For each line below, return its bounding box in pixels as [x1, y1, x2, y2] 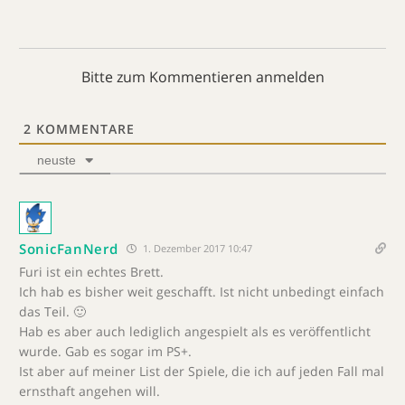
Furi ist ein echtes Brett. [19, 263, 164, 280]
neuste [37, 153, 76, 167]
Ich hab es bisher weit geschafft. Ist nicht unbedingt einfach [19, 283, 384, 300]
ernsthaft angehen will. [19, 382, 160, 400]
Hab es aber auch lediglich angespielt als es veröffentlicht [19, 323, 371, 340]
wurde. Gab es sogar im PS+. [19, 343, 192, 360]
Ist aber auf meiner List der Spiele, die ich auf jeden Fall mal [19, 363, 384, 380]
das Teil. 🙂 [19, 303, 86, 320]
